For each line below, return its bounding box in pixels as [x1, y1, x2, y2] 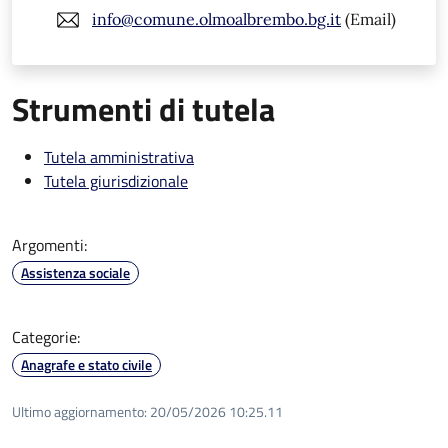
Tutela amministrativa [44, 144, 194, 169]
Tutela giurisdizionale [44, 168, 188, 193]
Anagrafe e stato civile [21, 353, 152, 375]
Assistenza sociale [21, 261, 130, 283]
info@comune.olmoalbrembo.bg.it [92, 9, 341, 30]
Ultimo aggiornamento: [12, 400, 147, 422]
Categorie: [12, 324, 80, 349]
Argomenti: [12, 232, 87, 257]
